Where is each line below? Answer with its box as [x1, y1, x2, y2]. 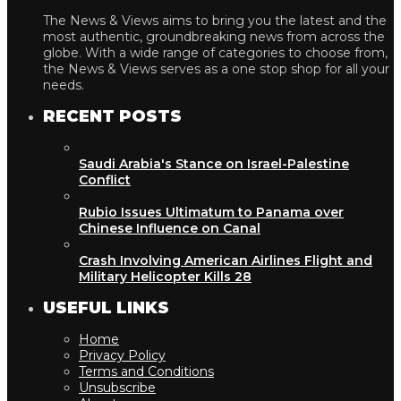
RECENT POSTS [43, 107, 182, 126]
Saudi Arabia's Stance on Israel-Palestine [79, 155, 349, 172]
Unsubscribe [79, 379, 156, 396]
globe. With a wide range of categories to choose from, [43, 45, 388, 61]
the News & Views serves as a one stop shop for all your [43, 61, 389, 77]
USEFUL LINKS [43, 297, 169, 318]
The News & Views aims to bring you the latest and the [43, 13, 387, 29]
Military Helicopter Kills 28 [79, 268, 252, 285]
